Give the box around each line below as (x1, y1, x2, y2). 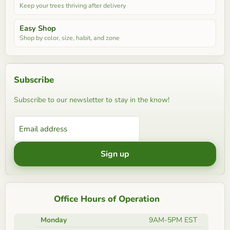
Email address (19, 123, 67, 134)
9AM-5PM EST (149, 215, 197, 225)
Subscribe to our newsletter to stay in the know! (14, 94, 169, 105)
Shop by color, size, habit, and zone (20, 33, 120, 42)
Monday (41, 215, 67, 225)
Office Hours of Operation (54, 193, 160, 205)
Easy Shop (20, 23, 56, 33)
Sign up (101, 148, 129, 160)
